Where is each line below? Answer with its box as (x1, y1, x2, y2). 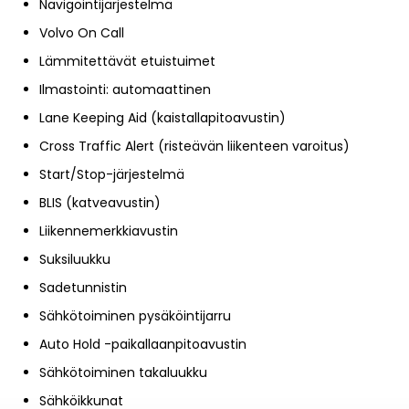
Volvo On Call (39, 23, 124, 42)
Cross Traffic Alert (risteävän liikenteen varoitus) (39, 136, 350, 155)
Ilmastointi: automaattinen (39, 79, 211, 99)
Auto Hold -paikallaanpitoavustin (39, 334, 246, 353)
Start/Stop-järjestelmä (39, 164, 184, 184)
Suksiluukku (39, 249, 110, 268)
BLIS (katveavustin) (39, 193, 161, 212)
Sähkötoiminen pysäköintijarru (39, 306, 231, 325)
